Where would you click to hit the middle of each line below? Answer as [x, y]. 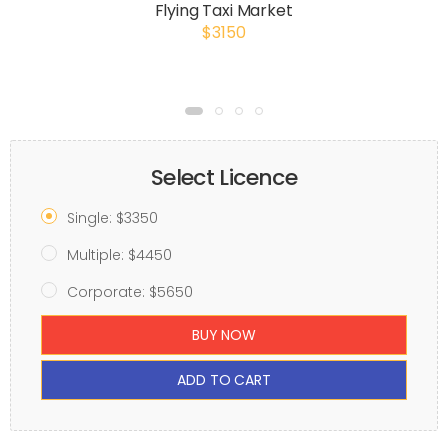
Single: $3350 [112, 218]
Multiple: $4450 [119, 255]
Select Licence [224, 177]
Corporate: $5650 [130, 292]
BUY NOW [223, 334]
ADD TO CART [224, 379]
